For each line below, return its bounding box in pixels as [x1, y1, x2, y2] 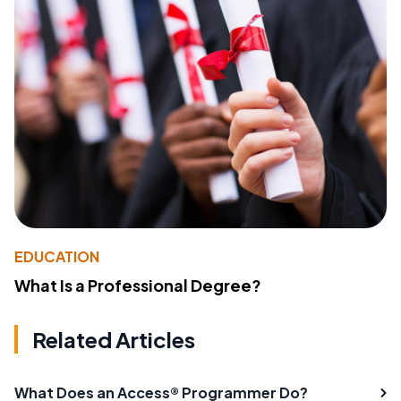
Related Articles [32, 326, 195, 354]
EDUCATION [14, 247, 99, 267]
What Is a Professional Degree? [14, 275, 261, 296]
